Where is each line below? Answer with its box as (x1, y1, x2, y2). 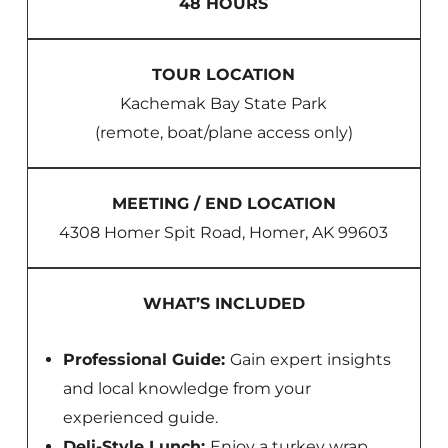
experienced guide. (62, 408, 218, 428)
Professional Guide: (62, 350, 230, 370)
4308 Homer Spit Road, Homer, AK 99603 (59, 223, 389, 243)
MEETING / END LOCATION (111, 194, 336, 214)
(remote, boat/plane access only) (94, 123, 353, 143)
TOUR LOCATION (152, 65, 296, 85)
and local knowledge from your (62, 379, 311, 399)
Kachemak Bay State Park (120, 94, 328, 114)
